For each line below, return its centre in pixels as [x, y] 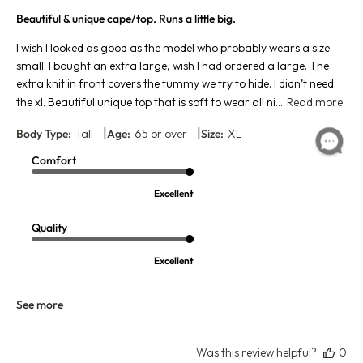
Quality [50, 228]
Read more [315, 102]
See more [40, 305]
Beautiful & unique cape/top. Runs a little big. [126, 19]
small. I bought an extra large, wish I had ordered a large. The [173, 66]
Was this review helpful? [256, 353]
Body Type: [44, 134]
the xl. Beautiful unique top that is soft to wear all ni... [149, 102]
